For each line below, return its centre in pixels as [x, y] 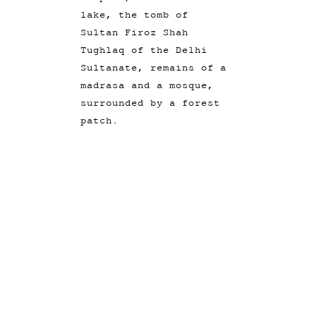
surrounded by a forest [151, 102]
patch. [100, 120]
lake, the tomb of [135, 14]
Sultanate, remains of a [154, 67]
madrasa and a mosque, [147, 85]
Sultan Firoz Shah [135, 32]
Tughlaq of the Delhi [144, 49]
